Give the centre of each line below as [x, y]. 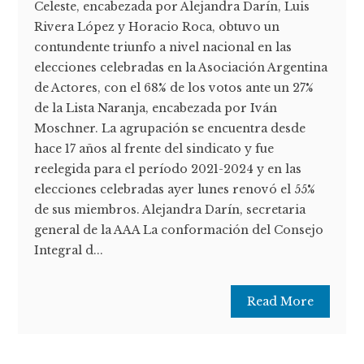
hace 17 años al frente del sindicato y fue [154, 149]
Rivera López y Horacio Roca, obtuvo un [157, 27]
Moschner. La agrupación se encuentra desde [170, 129]
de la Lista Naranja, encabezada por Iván [156, 108]
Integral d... [69, 251]
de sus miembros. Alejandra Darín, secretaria [170, 210]
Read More [280, 302]
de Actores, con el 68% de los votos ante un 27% [174, 88]
